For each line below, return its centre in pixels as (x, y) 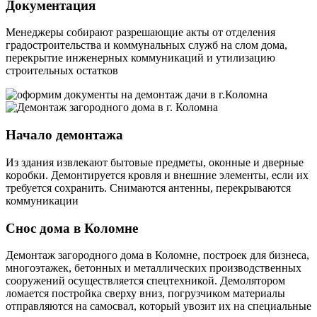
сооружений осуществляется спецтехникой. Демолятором (145, 281)
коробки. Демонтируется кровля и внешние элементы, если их (157, 175)
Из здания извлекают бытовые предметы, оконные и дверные (155, 162)
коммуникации (42, 200)
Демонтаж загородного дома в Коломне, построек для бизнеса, (157, 255)
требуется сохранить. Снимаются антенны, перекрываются (148, 188)
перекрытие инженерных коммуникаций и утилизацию (140, 58)
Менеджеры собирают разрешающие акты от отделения (140, 33)
